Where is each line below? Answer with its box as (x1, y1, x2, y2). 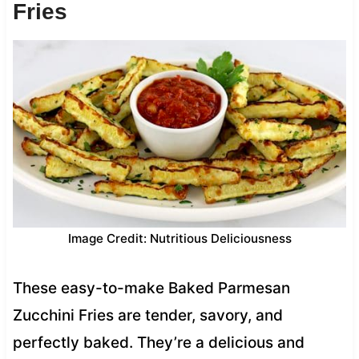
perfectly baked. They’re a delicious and (12, 333, 305, 352)
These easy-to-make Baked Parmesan (12, 278, 290, 297)
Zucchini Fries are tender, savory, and (12, 305, 283, 325)
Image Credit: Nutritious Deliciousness (67, 230, 292, 246)
